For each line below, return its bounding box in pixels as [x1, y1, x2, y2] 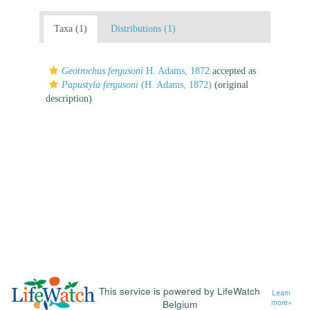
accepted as [210, 65, 256, 76]
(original [212, 79, 248, 90]
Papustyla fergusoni [62, 79, 138, 90]
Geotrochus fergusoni [62, 65, 143, 76]
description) [46, 93, 92, 104]
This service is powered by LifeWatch [99, 284, 261, 298]
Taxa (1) [54, 23, 87, 34]
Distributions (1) [111, 23, 176, 34]
